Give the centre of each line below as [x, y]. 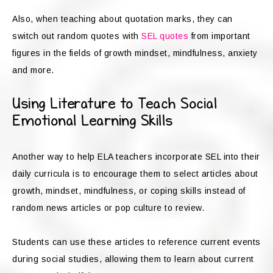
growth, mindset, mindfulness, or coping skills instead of [129, 191]
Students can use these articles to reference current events [136, 242]
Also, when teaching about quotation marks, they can [122, 19]
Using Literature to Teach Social [115, 104]
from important [219, 36]
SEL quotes [165, 36]
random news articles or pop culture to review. [110, 208]
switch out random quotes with [77, 36]
